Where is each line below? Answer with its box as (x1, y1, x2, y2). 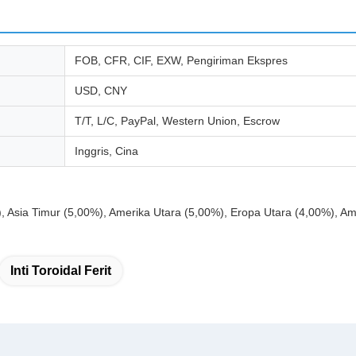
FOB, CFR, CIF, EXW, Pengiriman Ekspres (75, 54, 288, 68)
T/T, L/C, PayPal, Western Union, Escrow (75, 114, 280, 128)
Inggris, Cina (75, 145, 138, 158)
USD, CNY (75, 84, 127, 98)
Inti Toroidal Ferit (10, 264, 111, 278)
